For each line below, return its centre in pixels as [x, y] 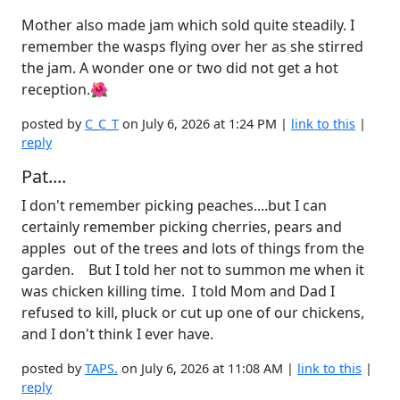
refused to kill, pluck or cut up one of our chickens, [193, 312]
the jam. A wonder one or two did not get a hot [180, 68]
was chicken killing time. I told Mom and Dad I [178, 291]
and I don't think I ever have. [117, 334]
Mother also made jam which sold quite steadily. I [188, 25]
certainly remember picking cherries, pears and [182, 227]
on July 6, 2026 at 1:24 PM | [205, 124]
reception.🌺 [65, 89]
